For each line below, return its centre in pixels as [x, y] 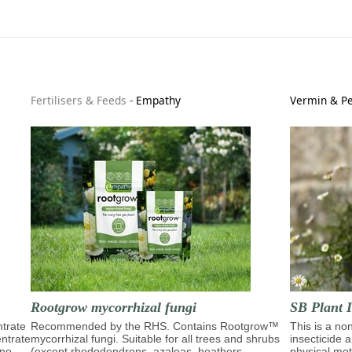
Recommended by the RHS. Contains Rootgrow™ [155, 326]
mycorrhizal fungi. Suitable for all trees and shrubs [155, 338]
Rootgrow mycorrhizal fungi [114, 307]
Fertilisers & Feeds [79, 101]
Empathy [158, 101]
